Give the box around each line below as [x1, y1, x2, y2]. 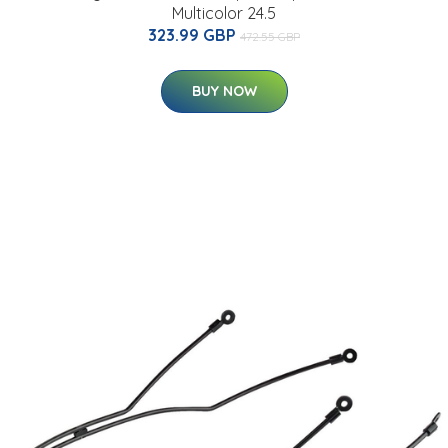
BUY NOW [191, 81, 257, 100]
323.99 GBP [148, 24, 240, 45]
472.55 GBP [240, 28, 300, 44]
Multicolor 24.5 [172, 2, 276, 23]
